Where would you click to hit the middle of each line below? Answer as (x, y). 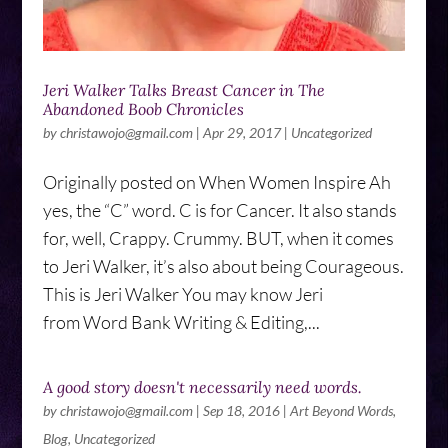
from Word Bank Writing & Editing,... (181, 321)
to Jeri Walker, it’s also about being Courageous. (223, 265)
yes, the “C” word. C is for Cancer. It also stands (219, 209)
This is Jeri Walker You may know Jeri (182, 293)
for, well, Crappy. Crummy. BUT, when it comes (218, 237)
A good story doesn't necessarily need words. (202, 386)
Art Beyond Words (341, 410)
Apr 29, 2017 (241, 132)
